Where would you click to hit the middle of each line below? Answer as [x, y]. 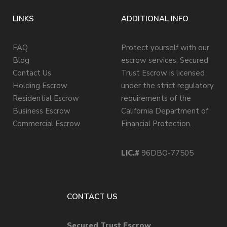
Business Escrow [42, 111]
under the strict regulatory [167, 86]
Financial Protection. [156, 124]
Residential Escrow [46, 99]
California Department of [165, 111]
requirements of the [156, 99]
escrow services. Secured [165, 61]
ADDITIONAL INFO [155, 19]
